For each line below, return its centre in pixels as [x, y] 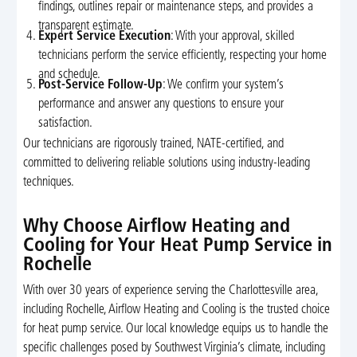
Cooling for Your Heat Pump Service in [177, 246]
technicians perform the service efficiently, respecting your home [183, 56]
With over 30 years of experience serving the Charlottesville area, [170, 291]
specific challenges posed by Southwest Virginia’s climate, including [174, 349]
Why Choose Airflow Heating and [156, 227]
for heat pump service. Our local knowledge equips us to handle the [175, 330]
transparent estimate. [86, 27]
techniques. [48, 182]
